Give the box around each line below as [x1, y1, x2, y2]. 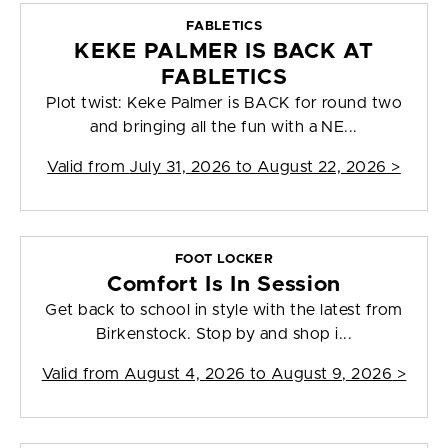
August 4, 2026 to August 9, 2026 [123, 366, 393, 383]
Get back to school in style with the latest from [45, 302, 403, 319]
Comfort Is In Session [107, 274, 341, 296]
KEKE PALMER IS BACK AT [74, 41, 374, 63]
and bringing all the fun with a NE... [90, 119, 358, 136]
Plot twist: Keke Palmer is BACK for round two [45, 95, 403, 112]
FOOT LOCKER [174, 253, 274, 267]
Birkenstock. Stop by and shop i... [95, 326, 353, 343]
